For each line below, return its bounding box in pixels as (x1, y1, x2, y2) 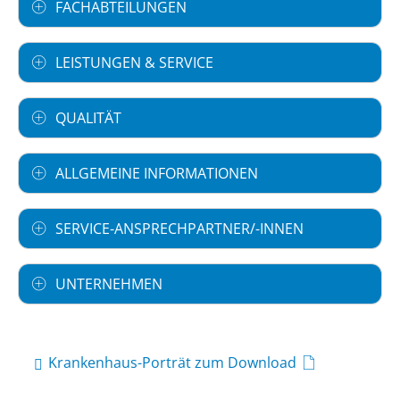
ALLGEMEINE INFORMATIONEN (55, 163, 258, 184)
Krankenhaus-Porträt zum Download (48, 353, 296, 373)
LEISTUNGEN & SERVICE (55, 53, 213, 73)
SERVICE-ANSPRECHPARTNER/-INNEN (55, 219, 304, 239)
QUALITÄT (55, 108, 121, 129)
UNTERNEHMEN (55, 274, 162, 295)
